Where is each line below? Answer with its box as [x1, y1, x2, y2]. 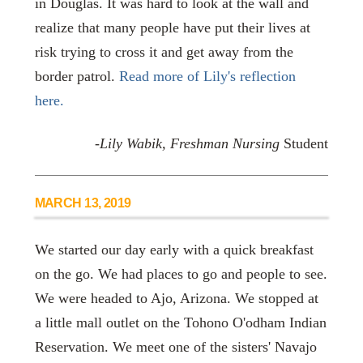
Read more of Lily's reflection [118, 67, 296, 84]
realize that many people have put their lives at [34, 19, 310, 36]
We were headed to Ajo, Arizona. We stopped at [34, 289, 318, 306]
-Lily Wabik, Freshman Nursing [95, 135, 280, 152]
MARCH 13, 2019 [34, 194, 131, 210]
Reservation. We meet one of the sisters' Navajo [34, 338, 317, 355]
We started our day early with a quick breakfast [34, 241, 314, 258]
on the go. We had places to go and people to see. [34, 265, 327, 282]
